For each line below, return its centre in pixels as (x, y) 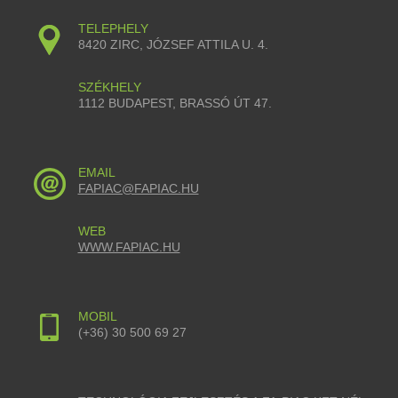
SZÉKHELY (109, 88)
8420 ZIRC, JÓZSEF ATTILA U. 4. (173, 45)
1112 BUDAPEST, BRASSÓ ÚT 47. (175, 103)
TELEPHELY (113, 29)
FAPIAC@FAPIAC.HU (138, 189)
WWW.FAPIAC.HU (129, 247)
